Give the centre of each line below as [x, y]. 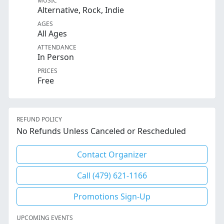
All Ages [52, 34]
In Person [56, 57]
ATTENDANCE [57, 47]
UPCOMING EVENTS [45, 218]
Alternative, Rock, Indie [81, 10]
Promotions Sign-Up [112, 197]
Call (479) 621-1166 [112, 176]
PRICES [47, 71]
